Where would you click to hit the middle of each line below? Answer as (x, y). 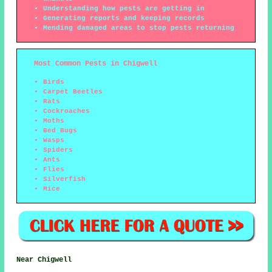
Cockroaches (67, 111)
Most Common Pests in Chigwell (96, 64)
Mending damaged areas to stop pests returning (139, 28)
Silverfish (65, 179)
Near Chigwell (44, 260)
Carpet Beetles (73, 92)
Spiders (58, 150)
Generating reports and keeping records (124, 19)
